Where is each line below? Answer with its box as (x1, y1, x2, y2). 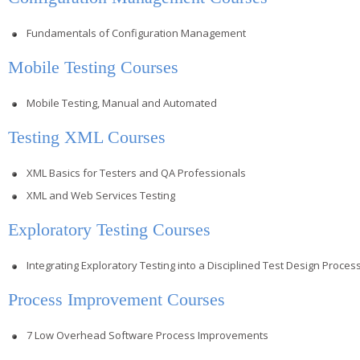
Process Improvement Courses (8, 288, 225, 309)
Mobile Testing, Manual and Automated (27, 95, 217, 110)
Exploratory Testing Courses (8, 219, 211, 239)
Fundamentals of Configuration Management (27, 25, 246, 40)
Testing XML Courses (8, 126, 166, 147)
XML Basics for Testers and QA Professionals (27, 165, 246, 180)
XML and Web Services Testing (27, 187, 175, 202)
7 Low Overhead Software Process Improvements (27, 327, 268, 342)
